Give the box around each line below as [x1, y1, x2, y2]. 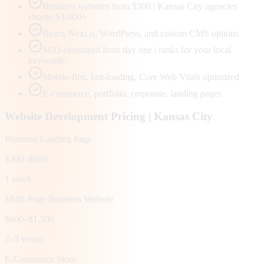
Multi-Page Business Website [5, 194, 113, 204]
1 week [5, 174, 32, 184]
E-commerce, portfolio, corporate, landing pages [42, 88, 222, 98]
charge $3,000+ [28, 11, 87, 22]
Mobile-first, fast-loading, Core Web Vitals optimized [42, 71, 239, 82]
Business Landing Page [5, 134, 92, 144]
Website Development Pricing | [5, 110, 154, 123]
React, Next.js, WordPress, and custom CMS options [42, 28, 239, 38]
